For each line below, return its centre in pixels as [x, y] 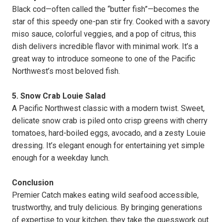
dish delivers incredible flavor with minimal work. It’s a [105, 46]
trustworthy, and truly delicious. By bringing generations [107, 207]
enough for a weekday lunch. [61, 158]
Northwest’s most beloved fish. [66, 71]
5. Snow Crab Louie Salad [59, 96]
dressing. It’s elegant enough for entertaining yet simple [108, 145]
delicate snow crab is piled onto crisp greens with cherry [110, 120]
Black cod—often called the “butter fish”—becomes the [106, 9]
